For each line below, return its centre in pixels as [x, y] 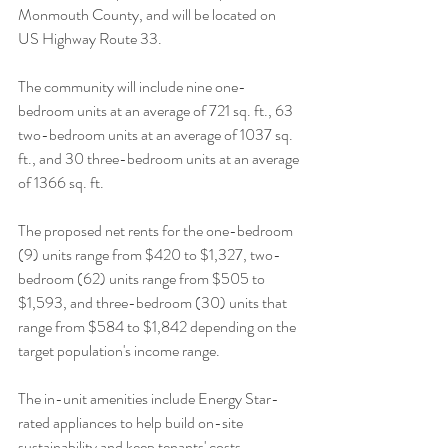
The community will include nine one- [132, 86]
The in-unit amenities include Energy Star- [148, 398]
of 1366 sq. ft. [62, 182]
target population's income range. [120, 350]
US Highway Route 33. [91, 38]
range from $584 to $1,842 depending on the [158, 326]
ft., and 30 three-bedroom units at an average [160, 158]
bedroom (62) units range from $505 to [143, 278]
